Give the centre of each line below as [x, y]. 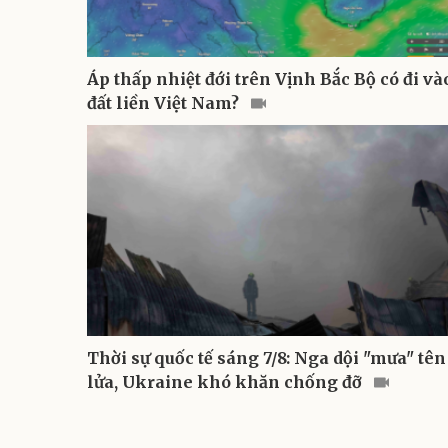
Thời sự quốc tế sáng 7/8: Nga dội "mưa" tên [266, 357]
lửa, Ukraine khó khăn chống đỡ [226, 381]
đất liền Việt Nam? [165, 102]
